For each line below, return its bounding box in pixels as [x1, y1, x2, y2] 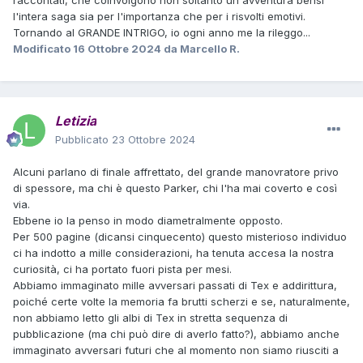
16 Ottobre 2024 [73, 42, 161, 56]
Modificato [13, 42, 73, 56]
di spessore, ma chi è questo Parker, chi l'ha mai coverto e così [13, 181, 337, 195]
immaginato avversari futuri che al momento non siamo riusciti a [13, 344, 339, 357]
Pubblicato [55, 133, 112, 147]
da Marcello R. [161, 42, 240, 56]
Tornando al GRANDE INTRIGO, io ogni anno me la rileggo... [13, 26, 310, 40]
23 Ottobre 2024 [112, 133, 195, 147]
